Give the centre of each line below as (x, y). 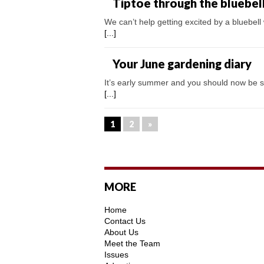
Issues (116, 254)
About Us (121, 232)
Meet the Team (132, 243)
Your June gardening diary (182, 63)
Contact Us (125, 221)
